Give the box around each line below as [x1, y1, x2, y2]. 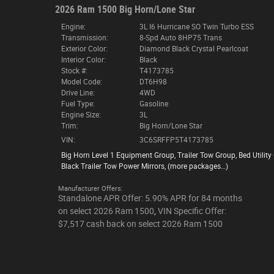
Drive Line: [61, 88, 95, 97]
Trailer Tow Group [177, 150, 235, 160]
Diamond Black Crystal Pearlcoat [139, 44, 248, 53]
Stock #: [61, 66, 87, 75]
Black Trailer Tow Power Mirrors [61, 161, 165, 171]
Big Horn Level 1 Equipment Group [61, 150, 174, 160]
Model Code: [61, 77, 102, 86]
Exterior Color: [61, 44, 108, 53]
